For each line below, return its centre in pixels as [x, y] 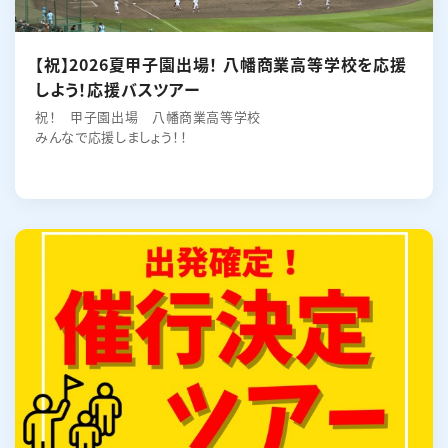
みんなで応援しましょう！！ [111, 136]
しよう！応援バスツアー [117, 89]
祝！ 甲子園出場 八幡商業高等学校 [148, 116]
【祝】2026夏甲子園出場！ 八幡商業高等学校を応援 [129, 64]
